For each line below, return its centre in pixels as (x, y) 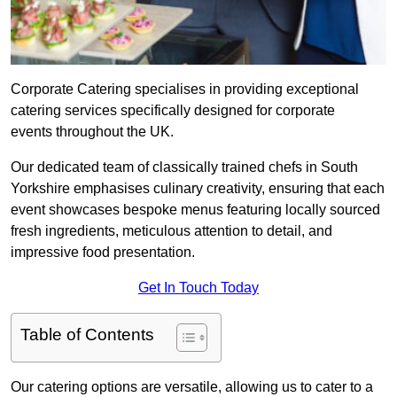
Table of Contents (87, 335)
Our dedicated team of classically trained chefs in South (184, 167)
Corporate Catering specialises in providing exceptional (185, 90)
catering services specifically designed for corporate (173, 111)
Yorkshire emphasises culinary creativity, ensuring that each (198, 189)
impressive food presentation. (103, 253)
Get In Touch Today (198, 288)
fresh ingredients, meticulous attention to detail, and (171, 231)
